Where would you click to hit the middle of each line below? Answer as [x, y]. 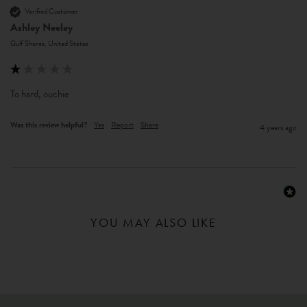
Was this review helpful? [49, 124]
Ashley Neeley [41, 27]
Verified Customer [51, 12]
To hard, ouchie [40, 94]
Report [122, 124]
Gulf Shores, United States [49, 43]
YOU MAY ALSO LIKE [153, 222]
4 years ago [278, 127]
